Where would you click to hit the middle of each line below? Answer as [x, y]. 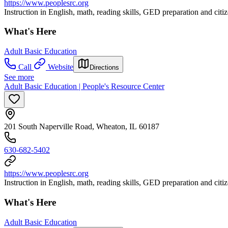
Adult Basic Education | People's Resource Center [84, 87]
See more [19, 77]
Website [61, 67]
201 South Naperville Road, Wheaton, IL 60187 [82, 127]
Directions [104, 68]
